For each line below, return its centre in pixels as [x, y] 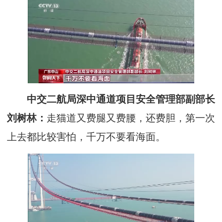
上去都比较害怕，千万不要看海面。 [86, 137]
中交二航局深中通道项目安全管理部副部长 [111, 100]
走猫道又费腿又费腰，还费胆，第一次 [131, 118]
